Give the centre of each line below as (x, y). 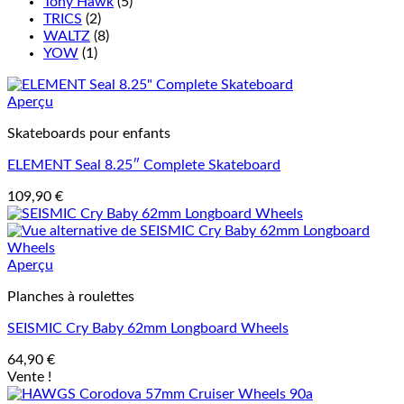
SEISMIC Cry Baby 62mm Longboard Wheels (148, 328)
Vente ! (29, 376)
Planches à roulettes (71, 296)
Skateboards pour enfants (89, 133)
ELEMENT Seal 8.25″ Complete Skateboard (144, 165)
